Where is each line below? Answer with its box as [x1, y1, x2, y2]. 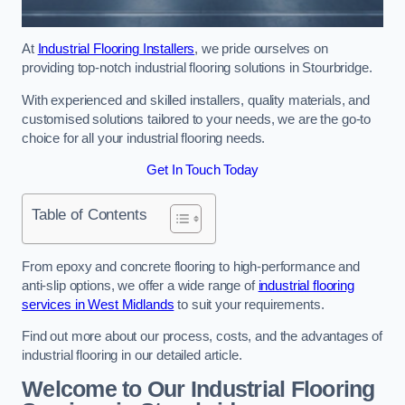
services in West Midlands [22, 297, 174, 312]
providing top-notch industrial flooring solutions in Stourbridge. [22, 61, 372, 76]
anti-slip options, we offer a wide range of [22, 278, 259, 293]
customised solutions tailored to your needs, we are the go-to [22, 111, 372, 127]
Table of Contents [32, 204, 147, 223]
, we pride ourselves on [194, 42, 328, 57]
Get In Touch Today [146, 163, 259, 178]
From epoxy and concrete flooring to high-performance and [22, 259, 360, 274]
